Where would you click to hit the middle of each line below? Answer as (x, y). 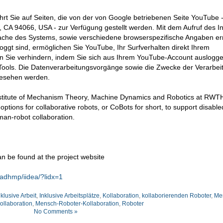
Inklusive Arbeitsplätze (69, 196)
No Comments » (56, 212)
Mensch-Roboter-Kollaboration (77, 204)
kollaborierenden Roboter (176, 196)
